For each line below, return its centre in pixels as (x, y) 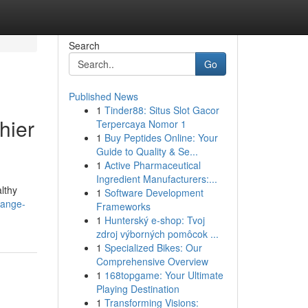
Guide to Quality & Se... (147, 151)
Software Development (154, 192)
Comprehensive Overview (152, 261)
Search (84, 45)
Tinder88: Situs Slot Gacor (162, 110)
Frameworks (123, 206)
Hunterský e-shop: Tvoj (154, 220)
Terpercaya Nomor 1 (141, 124)
